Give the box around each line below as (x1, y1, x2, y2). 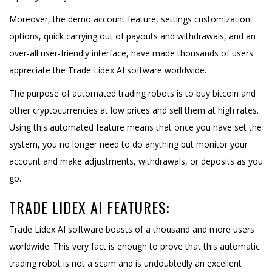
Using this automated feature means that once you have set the (9, 121, 262, 133)
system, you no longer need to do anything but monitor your (9, 138, 248, 150)
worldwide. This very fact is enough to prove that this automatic (9, 240, 260, 252)
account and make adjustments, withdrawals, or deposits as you (9, 155, 263, 167)
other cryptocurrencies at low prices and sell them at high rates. (9, 104, 259, 116)
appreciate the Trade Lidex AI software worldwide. (9, 64, 206, 76)
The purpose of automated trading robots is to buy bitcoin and (9, 87, 256, 99)
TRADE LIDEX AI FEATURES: (9, 195, 169, 218)
